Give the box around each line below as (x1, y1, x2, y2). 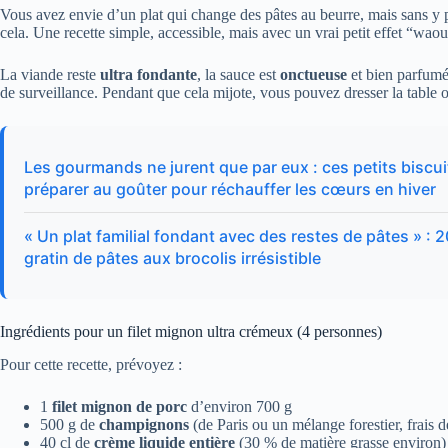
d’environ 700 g (187, 398, 292, 416)
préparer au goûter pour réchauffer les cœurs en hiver (24, 179, 436, 200)
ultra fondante (100, 66, 197, 84)
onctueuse (280, 66, 347, 84)
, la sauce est (197, 66, 280, 84)
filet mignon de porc (52, 398, 187, 416)
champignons (99, 416, 189, 434)
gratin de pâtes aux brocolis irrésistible (24, 248, 321, 269)
